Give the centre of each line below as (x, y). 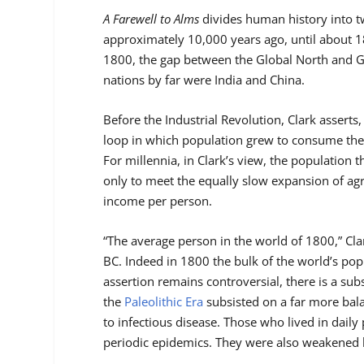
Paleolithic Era (164, 302)
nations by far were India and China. (204, 80)
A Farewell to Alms (152, 19)
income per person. (158, 201)
